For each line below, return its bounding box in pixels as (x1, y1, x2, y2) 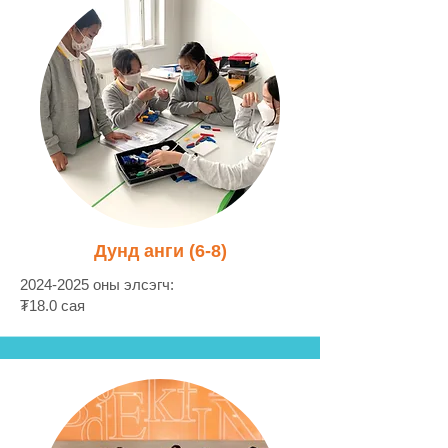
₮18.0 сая (20, 297, 85, 314)
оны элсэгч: (89, 276, 174, 293)
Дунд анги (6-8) (93, 241, 227, 261)
